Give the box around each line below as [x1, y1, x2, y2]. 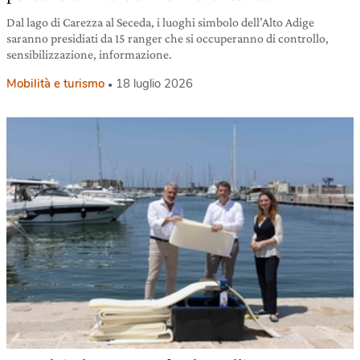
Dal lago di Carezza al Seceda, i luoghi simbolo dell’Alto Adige [6, 15, 314, 30]
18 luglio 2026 [116, 76, 193, 92]
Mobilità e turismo [6, 76, 104, 92]
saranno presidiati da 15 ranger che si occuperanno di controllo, [6, 31, 329, 46]
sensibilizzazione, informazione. [6, 47, 172, 62]
